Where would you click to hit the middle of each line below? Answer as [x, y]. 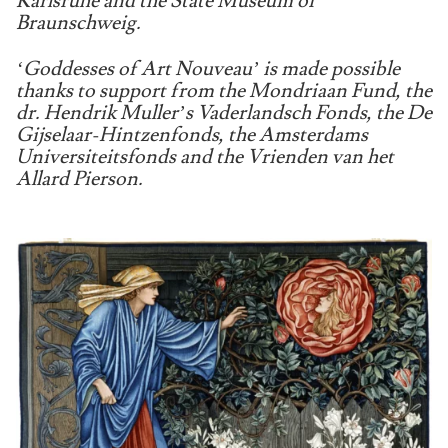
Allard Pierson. [79, 179]
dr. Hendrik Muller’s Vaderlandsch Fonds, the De [224, 113]
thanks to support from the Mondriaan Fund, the [224, 91]
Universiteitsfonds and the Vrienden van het [205, 157]
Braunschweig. [78, 23]
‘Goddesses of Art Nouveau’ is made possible [208, 69]
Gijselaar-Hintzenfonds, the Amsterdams [192, 135]
